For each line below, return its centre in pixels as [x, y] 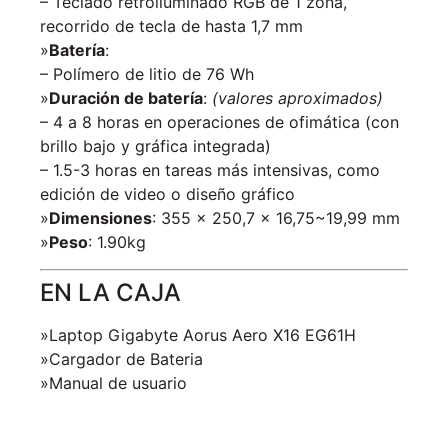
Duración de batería [126, 98]
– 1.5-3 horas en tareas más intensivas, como [210, 170]
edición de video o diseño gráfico [167, 194]
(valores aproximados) [297, 98]
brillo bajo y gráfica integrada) [155, 146]
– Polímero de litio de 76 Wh [147, 74]
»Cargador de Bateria [121, 358]
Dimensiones [100, 218]
